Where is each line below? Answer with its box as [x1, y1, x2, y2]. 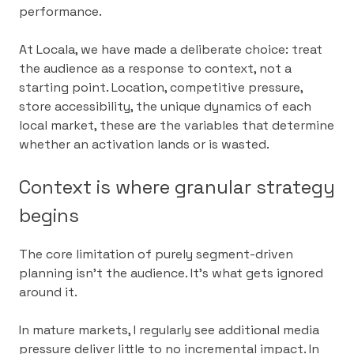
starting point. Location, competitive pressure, [19, 78, 303, 96]
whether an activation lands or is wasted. [19, 135, 269, 153]
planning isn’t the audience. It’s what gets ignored [19, 265, 323, 282]
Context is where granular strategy [19, 174, 335, 199]
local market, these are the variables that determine [19, 116, 334, 134]
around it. [19, 284, 77, 301]
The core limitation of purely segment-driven [19, 246, 293, 263]
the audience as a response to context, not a [19, 59, 292, 77]
